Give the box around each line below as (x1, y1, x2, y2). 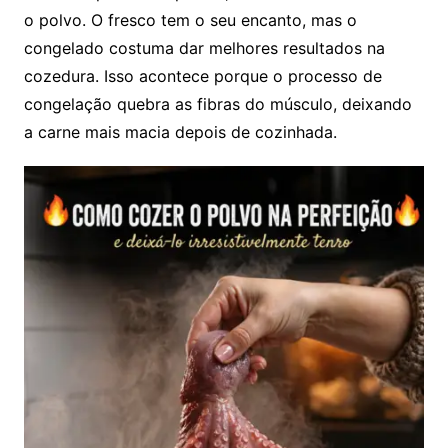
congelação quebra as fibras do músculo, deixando (23, 94, 412, 115)
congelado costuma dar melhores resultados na (23, 38, 385, 59)
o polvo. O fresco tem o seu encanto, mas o (23, 10, 357, 31)
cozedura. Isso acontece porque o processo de (23, 66, 382, 87)
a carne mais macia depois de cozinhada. (23, 122, 337, 143)
